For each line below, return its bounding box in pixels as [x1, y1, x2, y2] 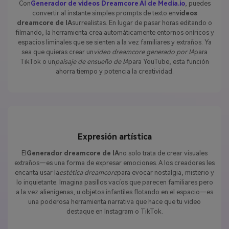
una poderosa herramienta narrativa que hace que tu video [28, 197, 201, 205]
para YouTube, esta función [128, 58, 209, 66]
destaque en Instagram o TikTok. [66, 207, 163, 215]
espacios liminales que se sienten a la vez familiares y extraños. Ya [17, 38, 212, 47]
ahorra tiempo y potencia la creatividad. [55, 67, 174, 76]
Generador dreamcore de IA [27, 149, 119, 157]
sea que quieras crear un [21, 48, 94, 56]
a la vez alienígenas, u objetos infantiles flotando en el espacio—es [16, 188, 213, 196]
